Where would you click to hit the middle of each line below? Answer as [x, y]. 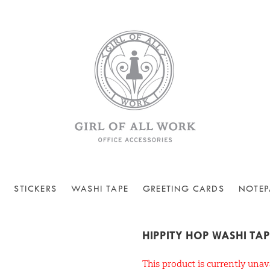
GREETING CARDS [184, 189]
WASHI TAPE [100, 189]
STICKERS [36, 189]
